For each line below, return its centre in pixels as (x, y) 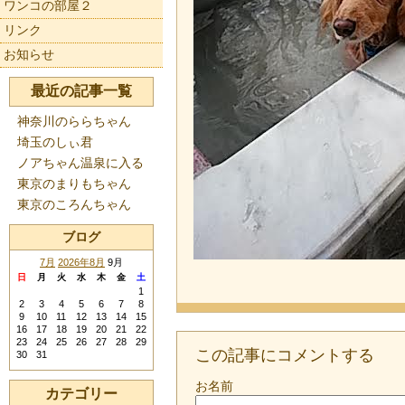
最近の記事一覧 (81, 91)
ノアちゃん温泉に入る (80, 163)
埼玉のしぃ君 (55, 142)
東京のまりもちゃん (74, 184)
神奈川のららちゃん (74, 121)
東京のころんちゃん (74, 204)
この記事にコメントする (285, 355)
